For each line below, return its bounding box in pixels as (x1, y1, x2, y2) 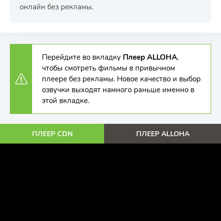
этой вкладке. (42, 96, 89, 106)
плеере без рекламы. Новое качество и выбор (42, 74, 201, 84)
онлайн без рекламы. (20, 2, 93, 12)
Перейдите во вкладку (42, 52, 123, 62)
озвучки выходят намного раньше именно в (42, 85, 194, 95)
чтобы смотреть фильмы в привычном (42, 63, 175, 73)
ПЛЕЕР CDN (32, 129, 73, 139)
